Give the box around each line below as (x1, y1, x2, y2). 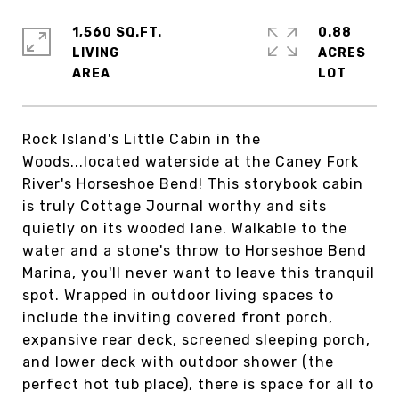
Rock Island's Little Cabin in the (22, 131, 261, 148)
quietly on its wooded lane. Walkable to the (22, 220, 347, 237)
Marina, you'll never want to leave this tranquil (22, 265, 375, 281)
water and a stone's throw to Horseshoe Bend (22, 242, 367, 259)
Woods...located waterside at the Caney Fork (22, 153, 359, 170)
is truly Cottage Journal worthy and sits (22, 198, 327, 215)
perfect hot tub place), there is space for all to (22, 376, 374, 393)
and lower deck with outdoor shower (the (22, 354, 334, 370)
